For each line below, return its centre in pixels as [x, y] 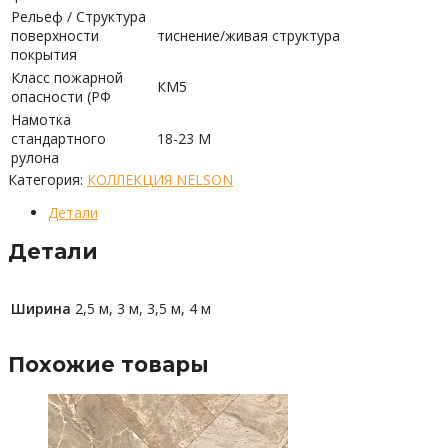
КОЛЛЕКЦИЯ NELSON [160, 179]
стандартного [58, 138]
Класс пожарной [67, 77]
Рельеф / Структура [78, 16]
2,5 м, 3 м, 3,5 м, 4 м [143, 308]
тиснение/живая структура [248, 35]
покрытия [44, 54]
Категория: [47, 179]
